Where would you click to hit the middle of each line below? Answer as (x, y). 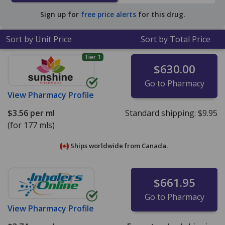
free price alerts (108, 15)
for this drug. (160, 15)
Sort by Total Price (176, 39)
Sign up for (61, 15)
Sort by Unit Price (39, 39)
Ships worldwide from (105, 146)
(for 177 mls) (31, 125)
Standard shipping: (161, 113)
